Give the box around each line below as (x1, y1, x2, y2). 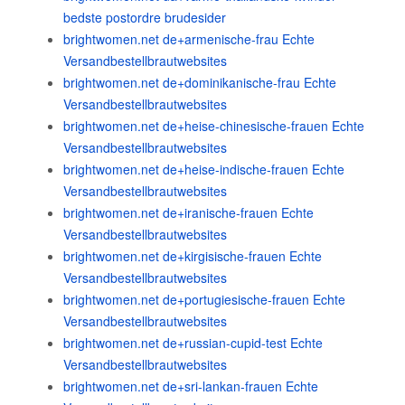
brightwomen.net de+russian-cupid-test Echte (63, 334, 323, 352)
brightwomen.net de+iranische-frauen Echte (63, 203, 314, 221)
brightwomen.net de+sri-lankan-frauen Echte (63, 377, 318, 395)
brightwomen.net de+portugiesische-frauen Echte (63, 290, 345, 308)
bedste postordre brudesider (63, 8, 226, 26)
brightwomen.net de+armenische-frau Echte (63, 30, 315, 48)
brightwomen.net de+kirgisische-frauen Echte (63, 247, 322, 265)
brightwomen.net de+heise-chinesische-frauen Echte (63, 117, 364, 135)
